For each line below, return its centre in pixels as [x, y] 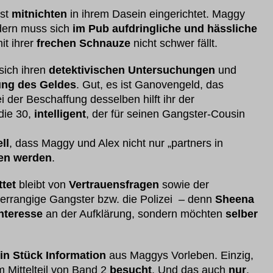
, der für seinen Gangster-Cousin [165, 114]
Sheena [235, 199]
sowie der [184, 185]
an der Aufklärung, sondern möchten [134, 214]
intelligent [60, 114]
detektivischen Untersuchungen [132, 70]
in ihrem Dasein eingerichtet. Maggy [156, 14]
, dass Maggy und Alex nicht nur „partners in [116, 143]
